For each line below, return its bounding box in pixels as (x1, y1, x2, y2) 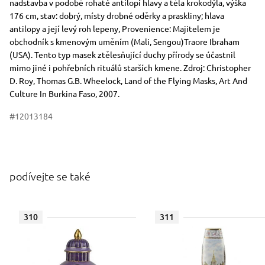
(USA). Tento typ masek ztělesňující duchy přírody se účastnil (9, 49, 235, 60)
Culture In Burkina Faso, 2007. (9, 88, 119, 99)
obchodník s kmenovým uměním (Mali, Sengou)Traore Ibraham (9, 36, 240, 47)
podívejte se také (9, 169, 91, 183)
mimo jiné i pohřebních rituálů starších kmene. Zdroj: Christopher (9, 62, 251, 73)
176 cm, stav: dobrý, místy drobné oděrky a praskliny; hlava (9, 10, 224, 21)
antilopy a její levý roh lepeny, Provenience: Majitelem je (9, 23, 220, 34)
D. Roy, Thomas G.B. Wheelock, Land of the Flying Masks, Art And (9, 75, 247, 86)
